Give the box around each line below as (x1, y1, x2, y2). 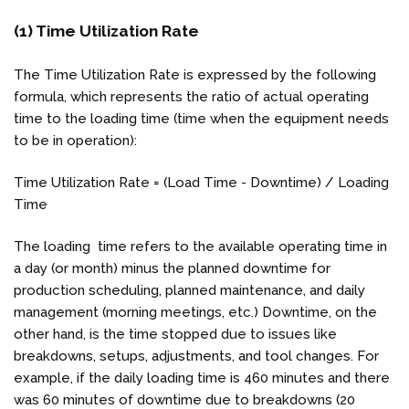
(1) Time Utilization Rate (14, 21, 203, 40)
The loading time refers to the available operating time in (14, 237, 387, 255)
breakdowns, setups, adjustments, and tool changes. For (14, 347, 379, 364)
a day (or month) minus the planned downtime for (14, 259, 330, 277)
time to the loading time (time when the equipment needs (14, 110, 389, 127)
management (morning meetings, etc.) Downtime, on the (14, 303, 377, 320)
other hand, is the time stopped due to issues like (14, 325, 337, 342)
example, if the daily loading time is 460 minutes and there (14, 369, 390, 386)
